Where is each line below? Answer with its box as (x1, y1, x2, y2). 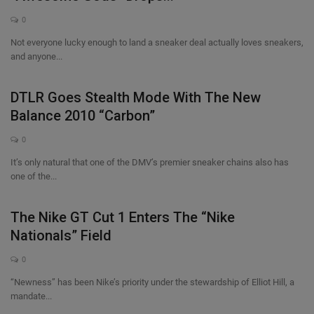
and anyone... (11, 51, 62, 62)
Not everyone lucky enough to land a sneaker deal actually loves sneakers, (11, 37, 303, 48)
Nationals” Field (11, 227, 111, 244)
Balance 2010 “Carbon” (11, 107, 155, 124)
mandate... (11, 291, 52, 301)
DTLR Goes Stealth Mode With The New (11, 89, 261, 106)
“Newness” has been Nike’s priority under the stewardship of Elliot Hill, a (11, 277, 294, 287)
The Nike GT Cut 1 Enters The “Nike (11, 209, 235, 226)
